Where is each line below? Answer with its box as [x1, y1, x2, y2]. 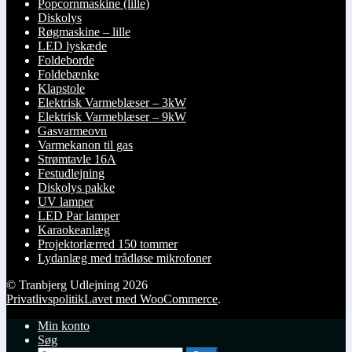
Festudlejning [38, 167, 104, 181]
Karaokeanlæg [38, 223, 110, 237]
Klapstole [38, 82, 85, 96]
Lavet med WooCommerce [84, 292, 218, 306]
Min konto [38, 319, 90, 333]
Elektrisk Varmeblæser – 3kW [38, 96, 186, 110]
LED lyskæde [38, 39, 107, 53]
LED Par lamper [38, 209, 119, 223]
